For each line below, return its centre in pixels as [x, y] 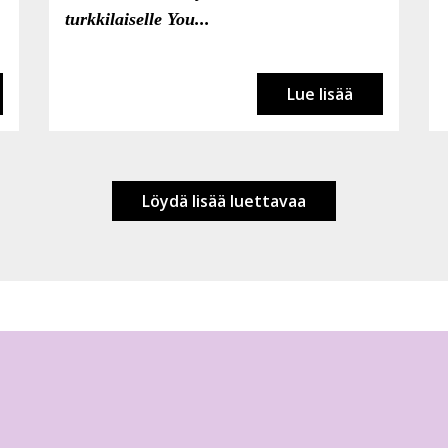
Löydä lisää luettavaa [224, 201]
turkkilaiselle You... [137, 19]
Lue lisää [320, 94]
